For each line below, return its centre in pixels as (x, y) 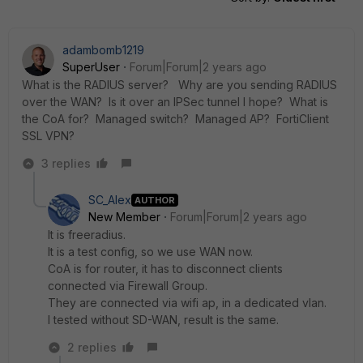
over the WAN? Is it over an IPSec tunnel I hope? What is (175, 102)
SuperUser (91, 67)
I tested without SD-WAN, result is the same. (165, 320)
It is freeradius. (88, 235)
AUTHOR (155, 200)
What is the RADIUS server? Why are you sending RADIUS (179, 85)
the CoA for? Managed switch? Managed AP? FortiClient (175, 119)
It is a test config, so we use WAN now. (152, 252)
